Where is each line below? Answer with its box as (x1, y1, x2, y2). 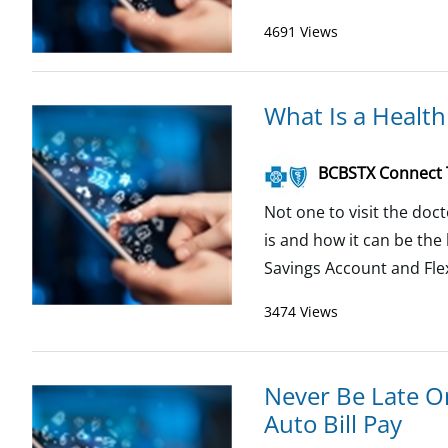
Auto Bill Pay (264, 407, 402, 440)
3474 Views (264, 302, 338, 321)
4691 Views (264, 22, 338, 41)
